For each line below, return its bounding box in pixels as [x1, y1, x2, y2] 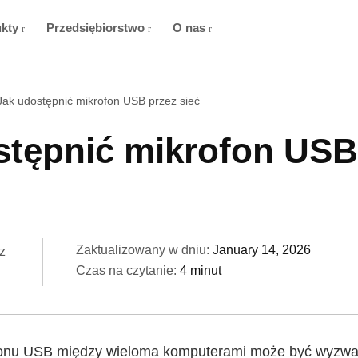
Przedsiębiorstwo [46, 21, 148, 34]
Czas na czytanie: [76, 264, 180, 277]
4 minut [180, 264, 221, 277]
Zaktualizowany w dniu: [76, 243, 213, 257]
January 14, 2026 [213, 243, 311, 257]
